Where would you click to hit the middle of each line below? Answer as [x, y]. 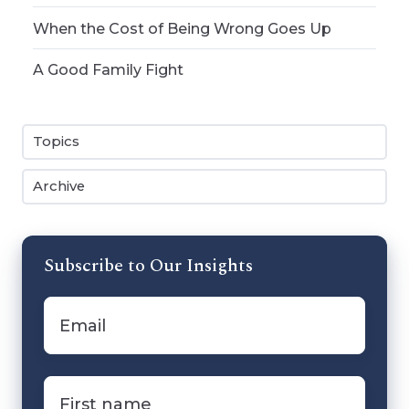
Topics [57, 141]
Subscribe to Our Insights [148, 266]
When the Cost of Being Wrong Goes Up [183, 28]
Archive [59, 187]
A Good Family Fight [109, 69]
